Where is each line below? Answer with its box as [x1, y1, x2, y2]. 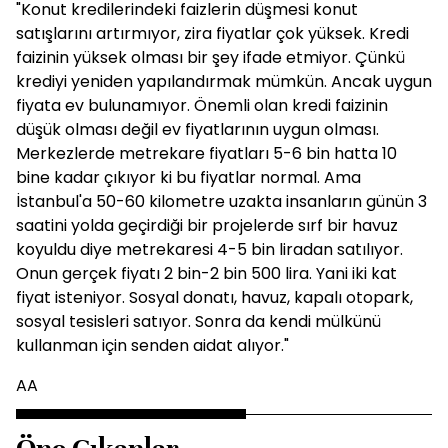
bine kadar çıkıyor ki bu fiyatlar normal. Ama [16, 166, 361, 189]
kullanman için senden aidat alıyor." [16, 334, 289, 357]
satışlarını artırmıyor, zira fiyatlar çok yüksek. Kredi [16, 22, 409, 45]
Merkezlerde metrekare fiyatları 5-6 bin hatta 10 [16, 142, 397, 165]
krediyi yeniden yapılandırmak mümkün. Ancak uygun [16, 70, 432, 93]
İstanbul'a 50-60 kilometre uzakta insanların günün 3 [16, 190, 427, 213]
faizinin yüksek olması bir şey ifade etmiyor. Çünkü [16, 46, 405, 69]
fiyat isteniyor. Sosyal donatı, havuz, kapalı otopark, [16, 286, 413, 309]
